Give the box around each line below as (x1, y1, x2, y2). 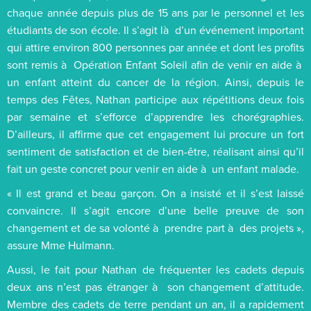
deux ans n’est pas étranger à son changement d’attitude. (7, 278, 304, 294)
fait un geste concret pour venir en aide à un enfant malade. (7, 160, 299, 176)
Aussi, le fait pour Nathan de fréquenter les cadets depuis (7, 261, 304, 277)
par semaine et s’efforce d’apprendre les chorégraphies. (7, 108, 304, 124)
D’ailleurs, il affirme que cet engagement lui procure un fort (7, 126, 304, 142)
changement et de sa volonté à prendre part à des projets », (7, 219, 304, 235)
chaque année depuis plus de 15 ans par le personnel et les (7, 4, 304, 20)
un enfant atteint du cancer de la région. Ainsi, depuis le (7, 74, 304, 90)
